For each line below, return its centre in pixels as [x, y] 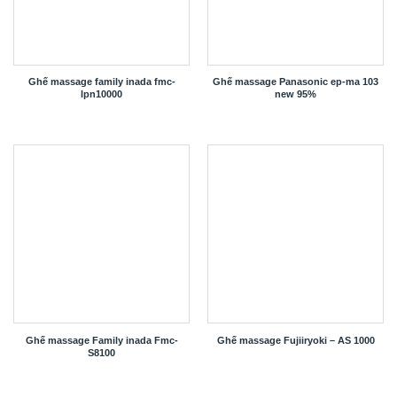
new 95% [296, 94]
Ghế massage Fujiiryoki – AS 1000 [296, 341]
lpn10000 [101, 94]
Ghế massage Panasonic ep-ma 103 [296, 82]
